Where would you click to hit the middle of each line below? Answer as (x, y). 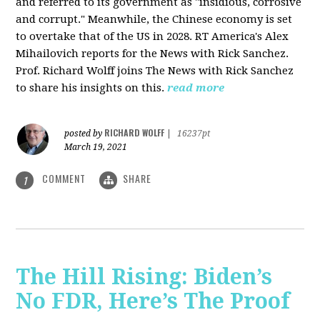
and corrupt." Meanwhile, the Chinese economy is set (154, 20)
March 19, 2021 (96, 147)
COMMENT (64, 179)
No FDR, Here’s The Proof (153, 301)
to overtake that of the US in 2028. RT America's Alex (152, 37)
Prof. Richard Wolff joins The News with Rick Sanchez (155, 71)
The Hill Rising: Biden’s (144, 276)
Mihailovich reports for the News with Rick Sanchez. (152, 54)
